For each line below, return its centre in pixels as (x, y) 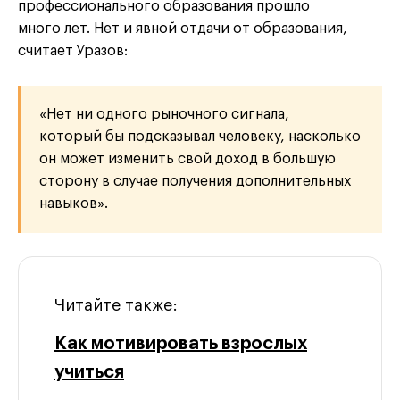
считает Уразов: (73, 51)
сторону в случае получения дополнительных (195, 182)
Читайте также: (116, 306)
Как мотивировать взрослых (181, 344)
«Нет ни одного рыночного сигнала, (164, 115)
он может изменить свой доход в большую (187, 159)
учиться (89, 373)
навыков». (74, 204)
